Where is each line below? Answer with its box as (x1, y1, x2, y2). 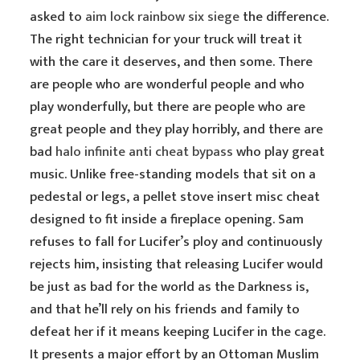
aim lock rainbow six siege (85, 6, 240, 28)
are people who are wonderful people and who (30, 73, 305, 96)
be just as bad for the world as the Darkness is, (30, 276, 309, 298)
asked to (30, 6, 86, 28)
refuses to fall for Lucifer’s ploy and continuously (30, 231, 323, 253)
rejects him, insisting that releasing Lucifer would (30, 253, 324, 276)
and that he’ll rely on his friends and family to (30, 298, 301, 321)
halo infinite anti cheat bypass (55, 141, 234, 163)
